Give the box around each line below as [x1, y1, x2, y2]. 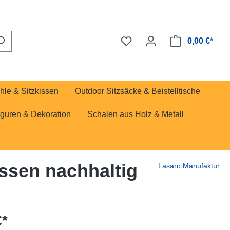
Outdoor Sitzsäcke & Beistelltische [75, 87, 200, 95]
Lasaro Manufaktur [158, 162, 220, 170]
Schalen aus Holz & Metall [87, 110, 184, 119]
